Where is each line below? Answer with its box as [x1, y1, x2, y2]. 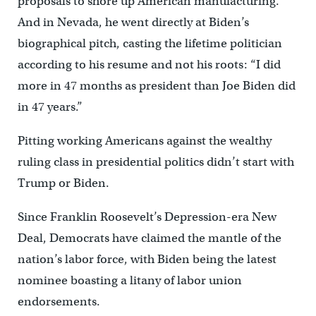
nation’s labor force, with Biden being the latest [17, 252, 276, 267]
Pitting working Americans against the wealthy [17, 133, 272, 149]
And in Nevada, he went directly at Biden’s [17, 15, 249, 30]
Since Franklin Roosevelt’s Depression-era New [17, 209, 276, 225]
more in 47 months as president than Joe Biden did [17, 78, 296, 94]
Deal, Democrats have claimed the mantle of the [17, 231, 281, 246]
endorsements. [17, 294, 100, 310]
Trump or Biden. [17, 176, 109, 191]
